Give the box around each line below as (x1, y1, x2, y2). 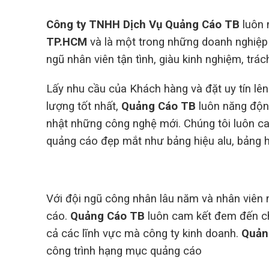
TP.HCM (46, 35, 87, 49)
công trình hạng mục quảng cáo (46, 244, 202, 258)
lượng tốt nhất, (46, 100, 121, 113)
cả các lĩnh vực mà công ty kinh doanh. (46, 226, 238, 240)
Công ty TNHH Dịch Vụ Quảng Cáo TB (46, 17, 243, 31)
